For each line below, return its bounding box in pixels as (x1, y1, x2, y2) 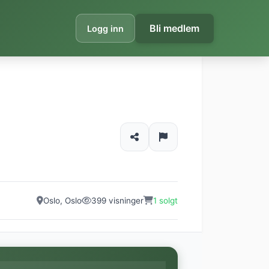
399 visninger (91, 195, 144, 205)
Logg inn (87, 23, 124, 34)
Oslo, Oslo (43, 195, 82, 205)
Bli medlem (150, 22, 199, 34)
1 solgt (153, 195, 178, 205)
